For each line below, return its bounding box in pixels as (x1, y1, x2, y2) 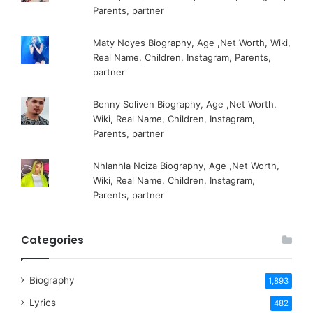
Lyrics (29, 296, 56, 308)
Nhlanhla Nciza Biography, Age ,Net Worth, (93, 159, 280, 171)
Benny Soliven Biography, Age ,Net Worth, (93, 98, 277, 110)
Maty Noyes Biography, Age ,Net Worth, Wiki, (93, 36, 291, 48)
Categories (21, 232, 84, 247)
